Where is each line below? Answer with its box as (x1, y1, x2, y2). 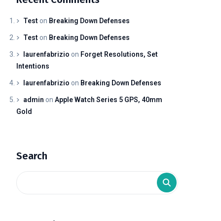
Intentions (16, 62, 50, 71)
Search (16, 150, 48, 162)
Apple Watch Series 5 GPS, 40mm (55, 96, 163, 104)
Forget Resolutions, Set (80, 50, 158, 59)
